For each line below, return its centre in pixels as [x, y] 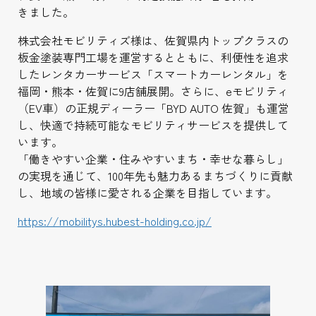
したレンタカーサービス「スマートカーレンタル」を [153, 74]
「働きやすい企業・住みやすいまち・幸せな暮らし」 [153, 159]
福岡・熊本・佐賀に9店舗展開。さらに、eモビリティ [153, 91]
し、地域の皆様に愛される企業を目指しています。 [147, 193]
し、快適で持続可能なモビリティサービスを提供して [153, 125]
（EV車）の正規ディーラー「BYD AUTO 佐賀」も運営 [153, 108]
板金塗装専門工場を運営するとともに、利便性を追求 [153, 57]
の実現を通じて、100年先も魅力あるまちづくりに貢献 [155, 176]
